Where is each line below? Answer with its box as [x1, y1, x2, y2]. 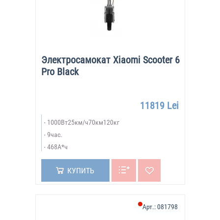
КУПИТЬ [67, 166, 94, 175]
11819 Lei [139, 100, 179, 111]
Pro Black [41, 66, 79, 78]
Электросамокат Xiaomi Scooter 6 [41, 54, 180, 66]
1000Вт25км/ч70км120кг [47, 118, 119, 126]
